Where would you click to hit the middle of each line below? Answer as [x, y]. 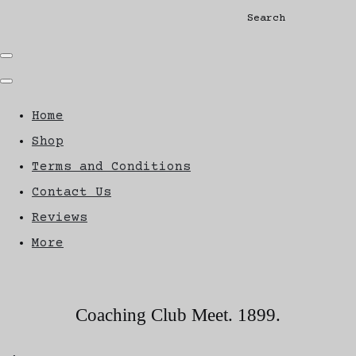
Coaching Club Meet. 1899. [178, 314]
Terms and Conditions [111, 166]
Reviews [60, 217]
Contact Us [72, 192]
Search [266, 18]
